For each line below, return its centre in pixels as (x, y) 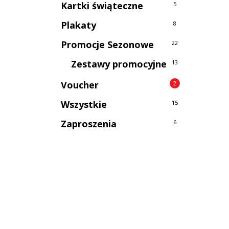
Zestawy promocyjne (119, 64)
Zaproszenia (89, 124)
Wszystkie (84, 104)
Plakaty (79, 25)
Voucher (80, 85)
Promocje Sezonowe (108, 44)
